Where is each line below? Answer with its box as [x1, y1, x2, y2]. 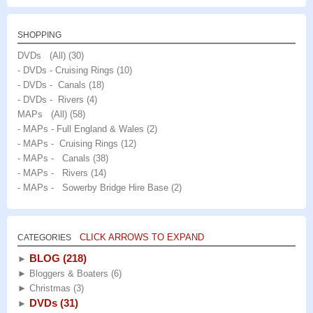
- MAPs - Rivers [17, 167, 88, 178]
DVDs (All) [17, 50, 66, 61]
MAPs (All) [17, 108, 67, 119]
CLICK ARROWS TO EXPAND [80, 231, 204, 242]
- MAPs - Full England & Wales [17, 123, 144, 134]
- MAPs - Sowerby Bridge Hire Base [17, 182, 168, 193]
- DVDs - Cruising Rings [17, 64, 114, 75]
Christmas [27, 282, 73, 293]
